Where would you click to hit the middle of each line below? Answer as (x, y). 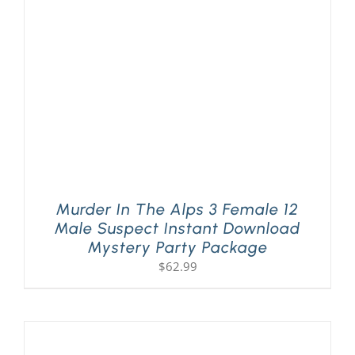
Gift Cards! (50, 103)
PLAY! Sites (51, 51)
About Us (46, 156)
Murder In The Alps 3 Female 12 (177, 210)
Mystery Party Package (177, 248)
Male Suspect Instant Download (177, 229)
